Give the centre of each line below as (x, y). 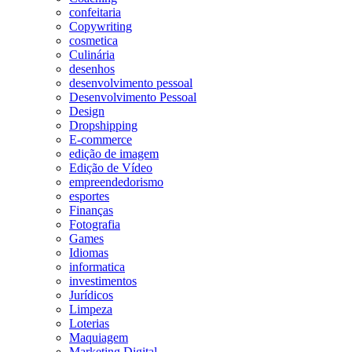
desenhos (92, 69)
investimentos (103, 281)
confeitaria (95, 13)
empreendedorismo (116, 182)
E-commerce (101, 140)
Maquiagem (99, 338)
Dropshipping (103, 126)
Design (87, 112)
